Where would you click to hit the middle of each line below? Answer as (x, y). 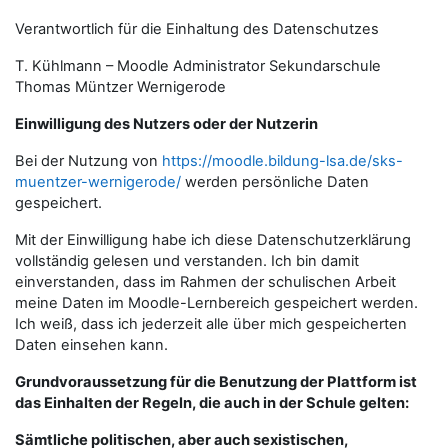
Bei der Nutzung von (88, 161)
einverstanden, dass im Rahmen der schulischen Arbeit (205, 282)
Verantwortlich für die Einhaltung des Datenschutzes (197, 29)
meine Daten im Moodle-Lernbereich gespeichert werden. (216, 303)
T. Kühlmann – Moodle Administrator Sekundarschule (198, 66)
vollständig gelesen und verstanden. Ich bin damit (187, 261)
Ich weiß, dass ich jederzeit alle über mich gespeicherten (211, 324)
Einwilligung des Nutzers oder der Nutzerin (166, 124)
